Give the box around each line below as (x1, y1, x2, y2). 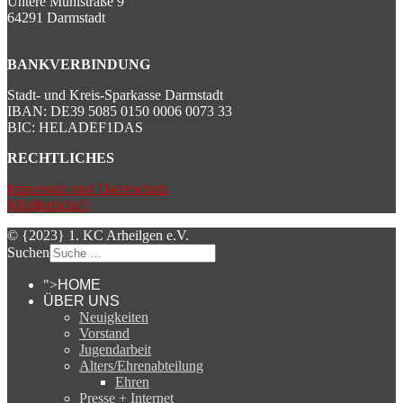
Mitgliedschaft (7, 196, 88, 212)
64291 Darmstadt (7, 9, 105, 25)
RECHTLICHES (7, 149, 114, 166)
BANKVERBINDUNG (7, 56, 150, 72)
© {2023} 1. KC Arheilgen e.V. (7, 227, 189, 243)
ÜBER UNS (43, 292, 120, 309)
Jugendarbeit (79, 341, 151, 357)
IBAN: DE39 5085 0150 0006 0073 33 (7, 103, 232, 119)
